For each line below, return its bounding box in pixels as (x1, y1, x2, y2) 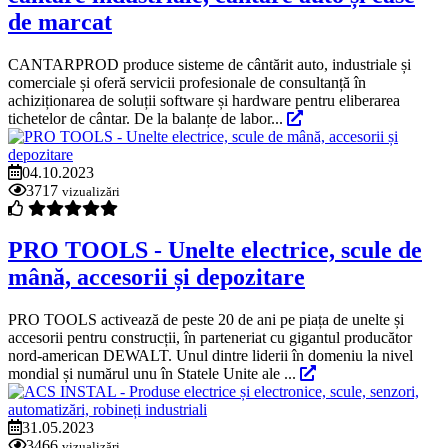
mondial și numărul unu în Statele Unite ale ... (8, 365, 300, 383)
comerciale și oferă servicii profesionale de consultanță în (8, 73, 366, 91)
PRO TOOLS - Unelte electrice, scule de (8, 237, 422, 264)
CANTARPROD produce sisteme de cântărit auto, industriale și (8, 55, 411, 73)
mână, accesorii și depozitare (8, 264, 305, 291)
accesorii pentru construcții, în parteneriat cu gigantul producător (8, 329, 412, 347)
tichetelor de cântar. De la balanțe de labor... (8, 109, 287, 127)
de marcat (8, 8, 112, 35)
